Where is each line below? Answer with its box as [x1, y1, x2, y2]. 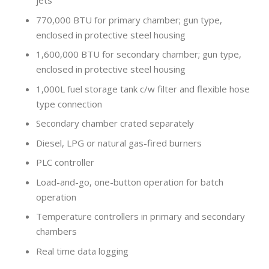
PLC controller [36, 156, 94, 169]
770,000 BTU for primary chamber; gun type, [36, 13, 222, 26]
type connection [36, 97, 102, 110]
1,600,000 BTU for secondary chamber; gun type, [36, 48, 241, 61]
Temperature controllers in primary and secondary [36, 210, 245, 223]
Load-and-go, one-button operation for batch [36, 175, 223, 188]
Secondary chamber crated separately [36, 117, 194, 130]
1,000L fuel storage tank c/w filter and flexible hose [36, 82, 250, 95]
